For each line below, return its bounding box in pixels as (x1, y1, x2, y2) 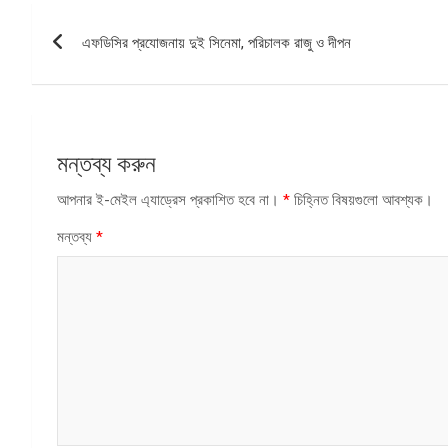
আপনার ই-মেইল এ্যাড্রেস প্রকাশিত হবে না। (57, 190, 279, 209)
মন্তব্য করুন (57, 149, 156, 178)
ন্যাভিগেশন (31, 43, 144, 82)
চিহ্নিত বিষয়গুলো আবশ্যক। (290, 190, 433, 209)
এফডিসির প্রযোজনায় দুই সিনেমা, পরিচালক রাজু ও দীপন (82, 33, 351, 52)
